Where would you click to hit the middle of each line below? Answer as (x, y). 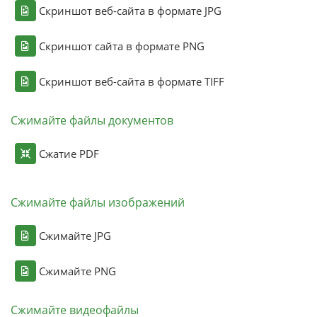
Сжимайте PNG (77, 271)
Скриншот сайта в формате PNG (121, 46)
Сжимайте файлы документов (92, 120)
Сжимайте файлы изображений (97, 202)
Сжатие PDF (69, 153)
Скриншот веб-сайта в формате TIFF (131, 81)
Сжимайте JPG (75, 235)
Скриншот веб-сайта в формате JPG (130, 10)
